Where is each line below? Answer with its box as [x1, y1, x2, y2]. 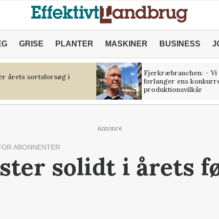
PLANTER [55, 40, 93, 48]
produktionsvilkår [143, 85, 202, 94]
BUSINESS [159, 40, 200, 48]
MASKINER [105, 40, 148, 48]
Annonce [97, 125, 122, 132]
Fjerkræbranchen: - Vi [143, 68, 217, 77]
